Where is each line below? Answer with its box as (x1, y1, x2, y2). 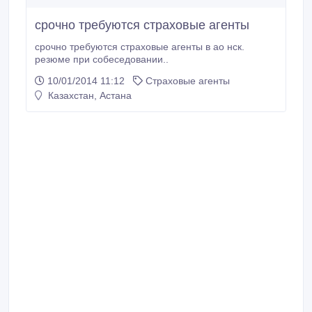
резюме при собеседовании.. (35, 54, 169, 65)
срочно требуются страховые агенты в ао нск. (35, 41, 244, 52)
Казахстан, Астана (45, 90, 132, 101)
